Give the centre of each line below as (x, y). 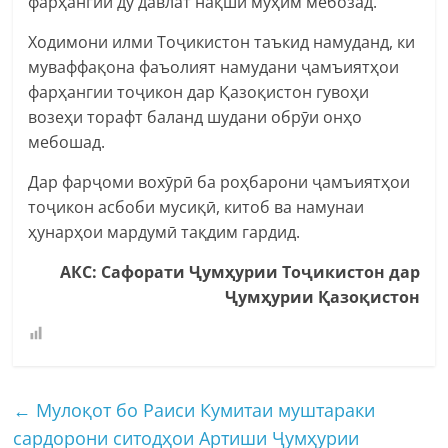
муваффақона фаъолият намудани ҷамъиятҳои (214, 66)
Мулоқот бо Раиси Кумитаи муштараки (203, 409)
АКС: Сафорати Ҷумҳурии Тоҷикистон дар (239, 271)
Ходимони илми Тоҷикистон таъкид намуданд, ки (222, 41)
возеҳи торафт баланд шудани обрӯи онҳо (195, 116)
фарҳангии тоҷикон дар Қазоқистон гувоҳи (199, 91)
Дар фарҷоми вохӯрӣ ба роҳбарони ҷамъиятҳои (219, 181)
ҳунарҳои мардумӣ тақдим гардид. (164, 231)
